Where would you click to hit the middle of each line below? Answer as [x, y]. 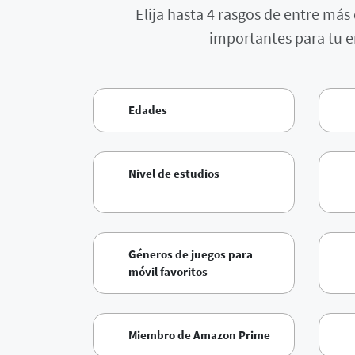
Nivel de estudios [174, 174]
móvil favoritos [168, 272]
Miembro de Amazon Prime [199, 335]
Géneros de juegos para [191, 254]
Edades [148, 110]
